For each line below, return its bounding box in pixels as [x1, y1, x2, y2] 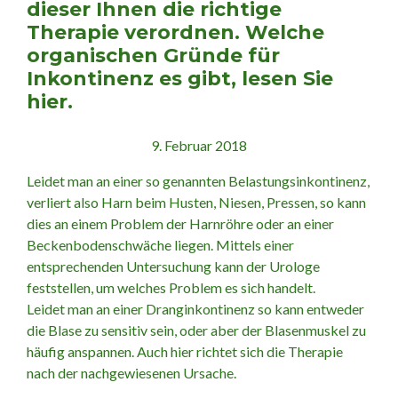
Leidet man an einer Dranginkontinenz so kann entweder [27, 300, 364, 317]
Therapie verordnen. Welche [27, 20, 324, 44]
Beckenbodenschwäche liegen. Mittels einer [27, 236, 294, 253]
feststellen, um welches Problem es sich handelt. [27, 279, 315, 296]
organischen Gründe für [27, 44, 280, 68]
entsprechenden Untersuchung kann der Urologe [27, 258, 320, 275]
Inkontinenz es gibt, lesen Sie [27, 67, 333, 91]
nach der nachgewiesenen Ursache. [27, 364, 236, 381]
